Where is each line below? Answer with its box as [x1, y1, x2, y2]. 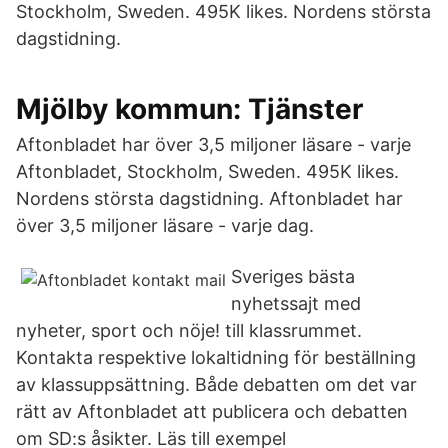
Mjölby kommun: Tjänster [16, 92, 363, 126]
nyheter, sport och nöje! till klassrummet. [16, 320, 362, 341]
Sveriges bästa [231, 266, 355, 287]
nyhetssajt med [231, 293, 361, 314]
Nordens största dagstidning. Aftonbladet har [16, 188, 403, 209]
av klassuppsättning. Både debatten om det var [16, 374, 417, 395]
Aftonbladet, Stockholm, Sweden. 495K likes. [16, 161, 399, 182]
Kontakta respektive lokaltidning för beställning [16, 347, 416, 368]
